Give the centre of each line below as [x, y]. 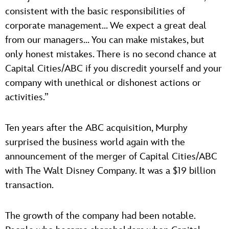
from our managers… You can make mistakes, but [105, 40]
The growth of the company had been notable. [100, 216]
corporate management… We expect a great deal [106, 26]
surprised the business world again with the [95, 142]
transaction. [29, 185]
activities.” [27, 97]
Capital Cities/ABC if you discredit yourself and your [113, 68]
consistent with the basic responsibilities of [95, 11]
